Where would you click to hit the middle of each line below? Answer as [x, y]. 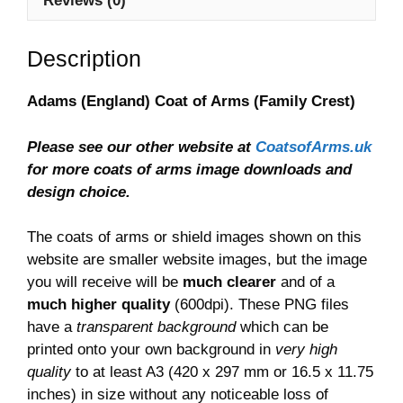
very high [306, 350]
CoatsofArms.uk [313, 147]
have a [52, 327]
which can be [282, 327]
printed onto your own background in [151, 350]
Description [84, 59]
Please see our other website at [141, 147]
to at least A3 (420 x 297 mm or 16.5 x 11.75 [222, 372]
